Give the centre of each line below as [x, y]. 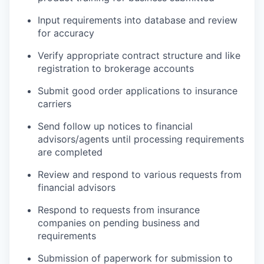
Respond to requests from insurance [119, 210]
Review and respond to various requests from [140, 175]
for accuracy [66, 33]
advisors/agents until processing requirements [141, 139]
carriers [55, 104]
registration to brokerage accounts [116, 69]
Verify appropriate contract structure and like [139, 56]
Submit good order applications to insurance [138, 91]
